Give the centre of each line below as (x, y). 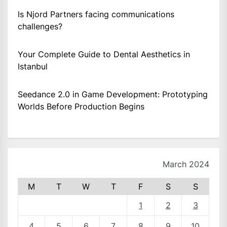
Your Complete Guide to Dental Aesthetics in (104, 54)
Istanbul (33, 67)
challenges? (40, 27)
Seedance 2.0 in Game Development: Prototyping (113, 94)
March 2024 (186, 164)
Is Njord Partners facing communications (96, 14)
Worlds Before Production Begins (81, 107)
